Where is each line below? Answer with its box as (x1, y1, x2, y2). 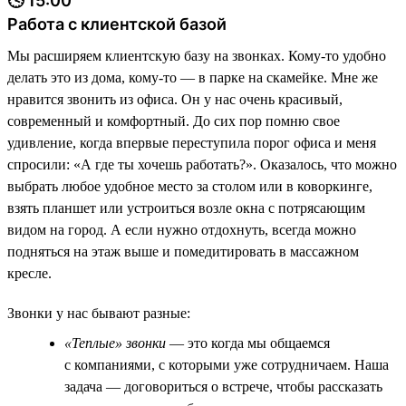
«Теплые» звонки (64, 335, 166, 352)
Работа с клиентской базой (7, 14, 227, 34)
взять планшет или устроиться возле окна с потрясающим (7, 200, 365, 217)
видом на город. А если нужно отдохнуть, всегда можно (7, 222, 356, 238)
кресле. (7, 266, 52, 282)
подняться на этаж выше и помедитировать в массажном (7, 244, 359, 260)
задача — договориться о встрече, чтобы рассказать (64, 379, 382, 395)
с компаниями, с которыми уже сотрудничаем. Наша (64, 357, 389, 373)
